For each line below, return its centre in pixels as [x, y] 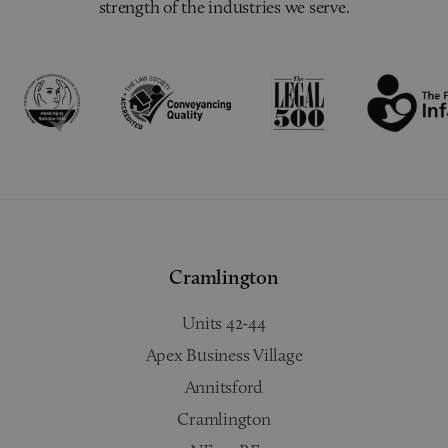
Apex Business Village [224, 354]
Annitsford [224, 386]
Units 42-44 [224, 322]
